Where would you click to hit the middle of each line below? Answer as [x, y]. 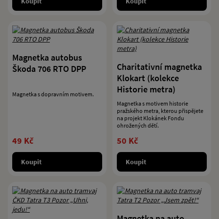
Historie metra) [146, 89]
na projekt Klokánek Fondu [151, 118]
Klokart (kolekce [148, 78]
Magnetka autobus [47, 57]
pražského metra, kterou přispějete [160, 111]
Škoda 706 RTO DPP [49, 69]
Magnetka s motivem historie [153, 103]
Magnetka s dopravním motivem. [53, 94]
